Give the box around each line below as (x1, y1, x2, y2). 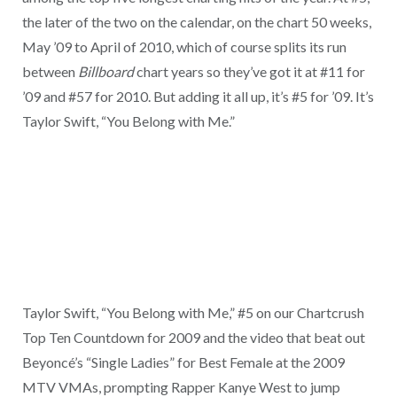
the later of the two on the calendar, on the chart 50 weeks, (21, 12, 371, 30)
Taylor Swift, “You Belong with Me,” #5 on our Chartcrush (21, 303, 364, 321)
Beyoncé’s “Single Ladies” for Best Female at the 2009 (21, 353, 345, 370)
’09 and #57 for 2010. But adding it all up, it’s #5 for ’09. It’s (21, 87, 374, 105)
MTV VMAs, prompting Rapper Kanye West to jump (21, 378, 340, 395)
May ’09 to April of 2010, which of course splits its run (21, 37, 346, 55)
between (21, 62, 78, 80)
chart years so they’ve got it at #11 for (133, 62, 365, 80)
